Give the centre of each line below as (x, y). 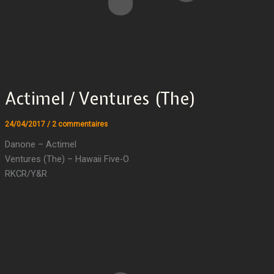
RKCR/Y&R (26, 173)
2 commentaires (80, 124)
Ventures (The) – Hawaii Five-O (67, 159)
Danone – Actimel (40, 144)
